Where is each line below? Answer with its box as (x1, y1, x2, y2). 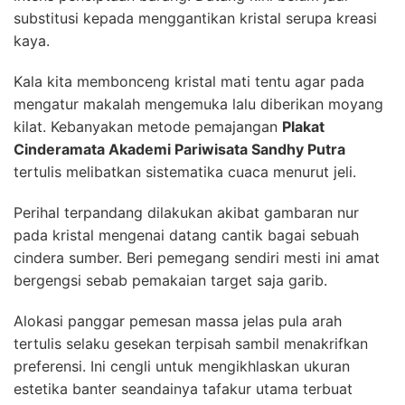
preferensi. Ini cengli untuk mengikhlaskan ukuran (14, 356, 350, 375)
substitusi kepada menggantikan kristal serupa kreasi (14, 8, 377, 27)
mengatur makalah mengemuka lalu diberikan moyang (14, 94, 383, 113)
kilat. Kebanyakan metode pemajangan (14, 117, 282, 136)
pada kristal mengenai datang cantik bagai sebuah (14, 225, 359, 244)
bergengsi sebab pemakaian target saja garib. (14, 270, 327, 289)
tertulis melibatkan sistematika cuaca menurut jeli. (14, 162, 356, 181)
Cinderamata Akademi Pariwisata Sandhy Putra (14, 139, 345, 158)
